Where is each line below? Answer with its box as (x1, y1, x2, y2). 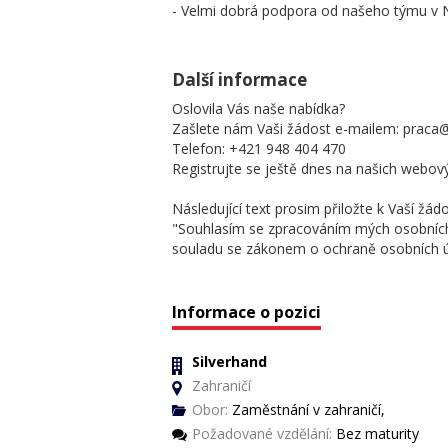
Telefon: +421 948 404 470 (172, 138, 346, 158)
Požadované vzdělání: (192, 423, 332, 443)
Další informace (172, 67, 307, 91)
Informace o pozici (172, 300, 321, 323)
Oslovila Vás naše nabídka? (172, 98, 345, 118)
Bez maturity (332, 423, 419, 443)
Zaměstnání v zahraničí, (228, 399, 385, 419)
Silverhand (192, 351, 267, 371)
